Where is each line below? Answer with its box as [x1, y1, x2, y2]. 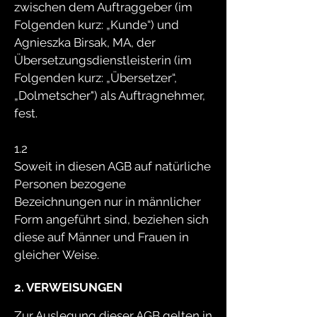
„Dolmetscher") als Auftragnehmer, [14, 88, 205, 103]
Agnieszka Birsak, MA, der [14, 35, 156, 50]
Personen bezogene [14, 177, 126, 191]
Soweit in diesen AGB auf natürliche [14, 159, 211, 173]
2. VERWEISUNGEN [14, 280, 122, 294]
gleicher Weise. [14, 248, 99, 262]
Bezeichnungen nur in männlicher [14, 195, 201, 209]
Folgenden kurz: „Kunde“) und [14, 18, 179, 32]
